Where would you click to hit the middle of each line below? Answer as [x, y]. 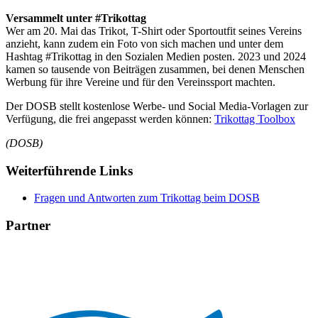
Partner [28, 226]
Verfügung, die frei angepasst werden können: [110, 119]
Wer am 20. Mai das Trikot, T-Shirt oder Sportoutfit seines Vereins [154, 31]
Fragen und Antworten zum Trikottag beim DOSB [147, 198]
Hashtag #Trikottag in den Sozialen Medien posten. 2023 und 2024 [156, 56]
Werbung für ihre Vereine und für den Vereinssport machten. [141, 82]
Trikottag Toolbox [255, 119]
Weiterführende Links [69, 170]
